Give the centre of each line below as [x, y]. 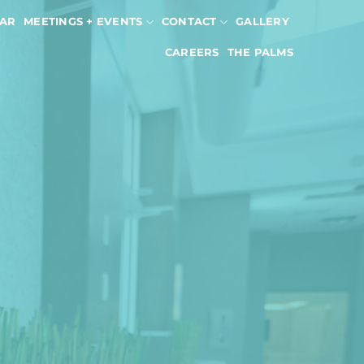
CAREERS [192, 52]
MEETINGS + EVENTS [83, 22]
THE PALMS [260, 52]
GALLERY [262, 22]
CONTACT [189, 22]
